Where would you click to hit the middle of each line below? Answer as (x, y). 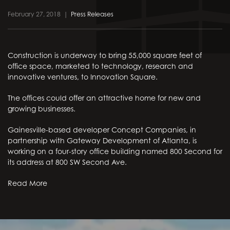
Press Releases (92, 14)
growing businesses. (42, 109)
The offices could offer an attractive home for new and (104, 98)
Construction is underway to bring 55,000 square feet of (105, 55)
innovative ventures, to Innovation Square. (83, 77)
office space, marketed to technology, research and (100, 66)
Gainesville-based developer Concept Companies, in (102, 130)
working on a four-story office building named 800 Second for (115, 151)
